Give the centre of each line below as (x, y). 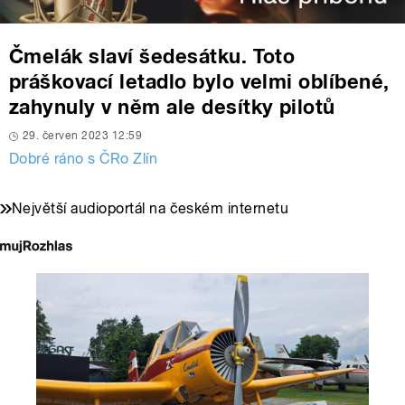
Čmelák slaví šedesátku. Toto (152, 57)
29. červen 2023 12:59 (83, 136)
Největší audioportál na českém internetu (151, 209)
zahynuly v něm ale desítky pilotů (172, 107)
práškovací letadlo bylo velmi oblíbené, (199, 82)
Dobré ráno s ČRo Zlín (84, 159)
